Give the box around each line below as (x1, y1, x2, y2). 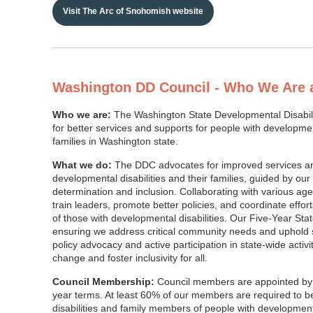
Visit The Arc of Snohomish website (63, 6, 203, 17)
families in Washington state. (52, 135, 181, 147)
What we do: (52, 159, 115, 170)
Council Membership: (52, 275, 154, 287)
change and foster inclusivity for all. (52, 252, 208, 263)
